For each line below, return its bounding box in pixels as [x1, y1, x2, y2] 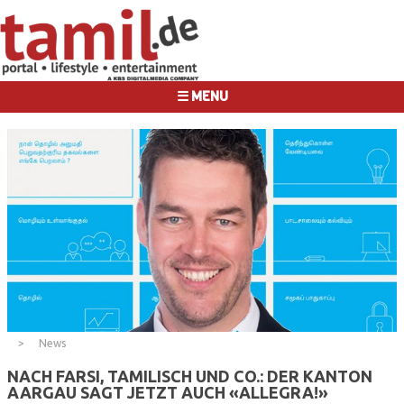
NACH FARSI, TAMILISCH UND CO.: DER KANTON [7, 366, 372, 385]
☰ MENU [176, 87, 228, 106]
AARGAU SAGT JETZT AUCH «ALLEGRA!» [7, 382, 328, 401]
